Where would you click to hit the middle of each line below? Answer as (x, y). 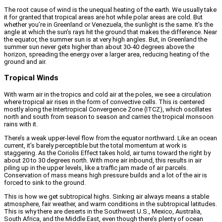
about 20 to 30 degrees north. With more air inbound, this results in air (103, 161)
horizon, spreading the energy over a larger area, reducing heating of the (107, 54)
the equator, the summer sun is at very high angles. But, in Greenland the (106, 39)
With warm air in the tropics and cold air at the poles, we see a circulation (108, 95)
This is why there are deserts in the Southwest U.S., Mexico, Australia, (103, 212)
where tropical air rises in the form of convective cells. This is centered (104, 102)
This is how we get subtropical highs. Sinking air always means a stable (107, 197)
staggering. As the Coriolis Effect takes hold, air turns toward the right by (107, 153)
